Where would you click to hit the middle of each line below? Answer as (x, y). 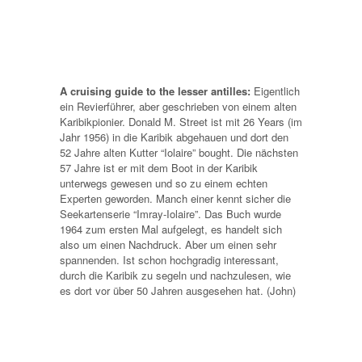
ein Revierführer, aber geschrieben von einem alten (178, 106)
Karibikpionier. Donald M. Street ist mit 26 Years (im (181, 121)
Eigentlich (277, 90)
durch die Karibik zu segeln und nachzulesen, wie (175, 275)
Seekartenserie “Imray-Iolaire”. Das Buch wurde (170, 213)
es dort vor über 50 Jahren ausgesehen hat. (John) (178, 290)
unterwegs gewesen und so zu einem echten (164, 183)
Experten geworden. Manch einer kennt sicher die (175, 198)
